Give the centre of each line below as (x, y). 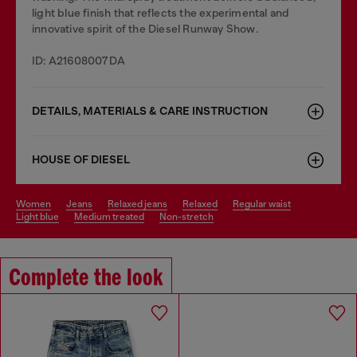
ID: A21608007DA (78, 60)
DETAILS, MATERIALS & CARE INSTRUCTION (150, 111)
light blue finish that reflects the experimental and (161, 12)
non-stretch (190, 216)
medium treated (114, 216)
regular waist (265, 204)
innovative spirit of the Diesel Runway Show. (145, 28)
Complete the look (86, 279)
